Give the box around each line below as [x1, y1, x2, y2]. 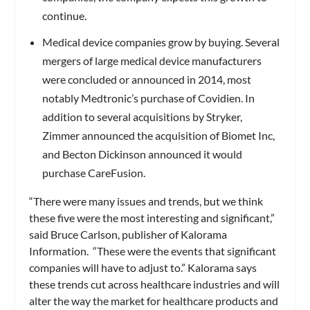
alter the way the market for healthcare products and [29, 294, 279, 308]
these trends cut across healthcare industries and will [29, 277, 280, 291]
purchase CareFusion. [42, 166, 145, 180]
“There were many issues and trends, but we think [29, 194, 264, 208]
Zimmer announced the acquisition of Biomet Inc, [42, 129, 275, 143]
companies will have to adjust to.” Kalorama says [29, 261, 257, 275]
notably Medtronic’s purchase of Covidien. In [42, 91, 255, 105]
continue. [42, 8, 86, 22]
